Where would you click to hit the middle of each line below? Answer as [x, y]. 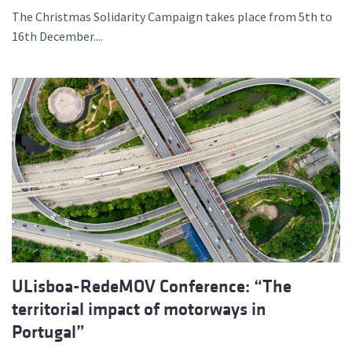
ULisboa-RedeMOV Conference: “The [152, 286]
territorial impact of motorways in [139, 309]
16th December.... [57, 36]
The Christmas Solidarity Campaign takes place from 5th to [172, 16]
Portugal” [48, 332]
